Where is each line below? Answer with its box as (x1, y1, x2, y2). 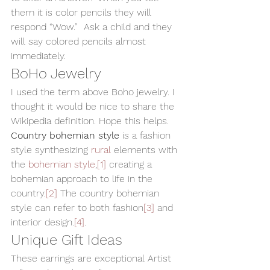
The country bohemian (57, 187, 162, 199)
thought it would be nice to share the (11, 100, 177, 112)
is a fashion (119, 129, 174, 141)
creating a (106, 158, 155, 170)
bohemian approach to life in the (11, 172, 155, 184)
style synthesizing (11, 143, 91, 155)
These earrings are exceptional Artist (11, 252, 174, 264)
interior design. (11, 216, 74, 228)
